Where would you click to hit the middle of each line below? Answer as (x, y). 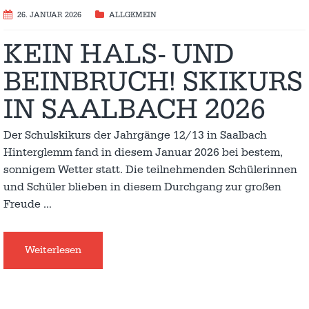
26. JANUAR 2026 (49, 15)
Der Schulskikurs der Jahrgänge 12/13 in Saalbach (135, 135)
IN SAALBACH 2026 (134, 109)
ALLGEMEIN (133, 15)
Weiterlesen (53, 250)
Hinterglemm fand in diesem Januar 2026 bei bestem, (143, 152)
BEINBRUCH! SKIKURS (153, 82)
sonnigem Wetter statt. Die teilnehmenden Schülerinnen (150, 169)
